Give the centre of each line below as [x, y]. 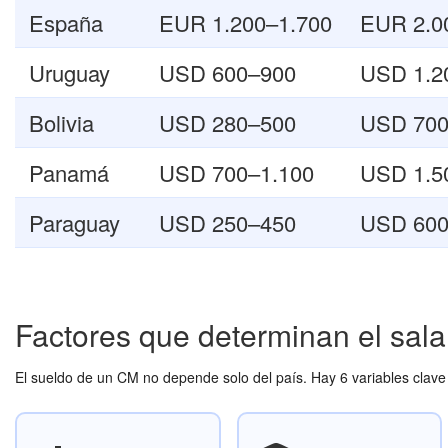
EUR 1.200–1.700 [245, 22]
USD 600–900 [227, 72]
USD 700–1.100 [236, 172]
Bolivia [61, 122]
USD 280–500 [227, 122]
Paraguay [74, 222]
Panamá [69, 172]
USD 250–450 [227, 222]
